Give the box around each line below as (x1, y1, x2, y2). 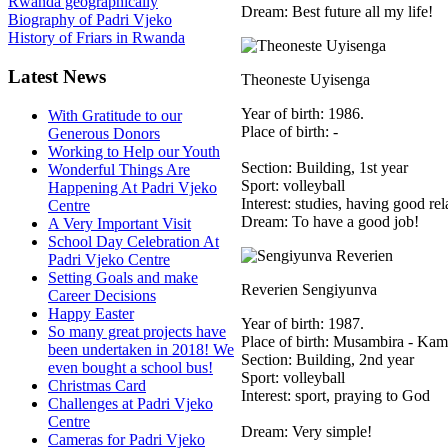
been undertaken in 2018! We (48, 340, 234, 358)
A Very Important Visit (48, 214, 191, 232)
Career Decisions (48, 286, 156, 304)
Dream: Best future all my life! (241, 3, 433, 20)
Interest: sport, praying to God (241, 387, 430, 404)
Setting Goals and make (48, 268, 198, 286)
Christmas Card (48, 376, 146, 394)
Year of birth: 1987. (241, 315, 364, 332)
